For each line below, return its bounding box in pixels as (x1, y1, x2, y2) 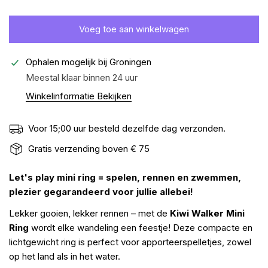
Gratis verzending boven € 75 (28, 142, 150, 154)
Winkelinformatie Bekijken (26, 90, 132, 102)
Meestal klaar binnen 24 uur (26, 71, 138, 83)
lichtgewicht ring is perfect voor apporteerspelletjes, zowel (9, 236, 251, 248)
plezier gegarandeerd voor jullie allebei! (9, 185, 193, 197)
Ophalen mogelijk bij (26, 56, 109, 68)
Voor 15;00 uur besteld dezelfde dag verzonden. (28, 122, 226, 134)
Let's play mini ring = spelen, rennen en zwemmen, (9, 171, 241, 183)
